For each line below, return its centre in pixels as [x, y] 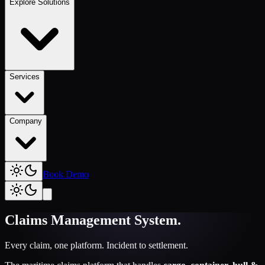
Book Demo [66, 174]
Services [25, 77]
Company [26, 121]
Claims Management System [91, 220]
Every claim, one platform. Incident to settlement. [96, 245]
